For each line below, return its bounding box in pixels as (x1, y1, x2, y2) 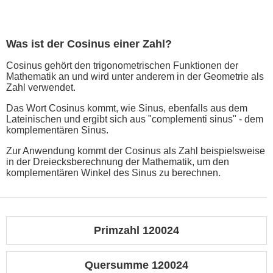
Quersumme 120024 (85, 259, 188, 272)
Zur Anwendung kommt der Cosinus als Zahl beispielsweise (6, 146, 265, 157)
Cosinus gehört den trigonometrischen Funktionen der (6, 60, 238, 71)
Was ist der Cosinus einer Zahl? (6, 38, 172, 51)
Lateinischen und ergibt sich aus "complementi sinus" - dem (6, 114, 263, 125)
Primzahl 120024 (94, 224, 179, 237)
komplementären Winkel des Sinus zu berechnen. (6, 168, 221, 179)
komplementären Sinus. (6, 125, 108, 136)
